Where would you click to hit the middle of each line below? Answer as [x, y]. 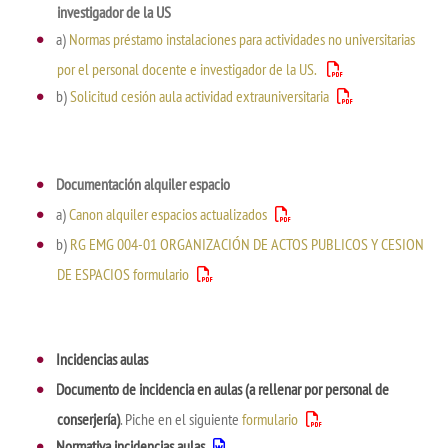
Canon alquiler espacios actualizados [168, 214]
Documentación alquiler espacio [143, 184]
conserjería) [88, 419]
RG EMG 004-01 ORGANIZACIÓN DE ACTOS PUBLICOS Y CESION [247, 244]
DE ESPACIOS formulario [122, 274]
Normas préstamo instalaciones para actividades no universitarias [242, 39]
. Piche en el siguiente [180, 419]
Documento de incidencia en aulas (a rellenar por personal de [223, 389]
